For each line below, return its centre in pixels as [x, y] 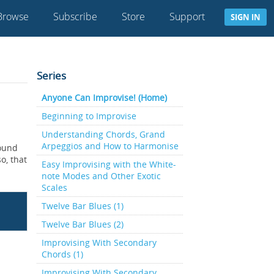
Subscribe [75, 17]
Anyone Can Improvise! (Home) [104, 98]
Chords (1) [62, 254]
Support [187, 17]
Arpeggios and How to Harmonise [110, 146]
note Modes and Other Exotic [101, 176]
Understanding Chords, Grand [103, 134]
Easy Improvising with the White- [109, 164]
